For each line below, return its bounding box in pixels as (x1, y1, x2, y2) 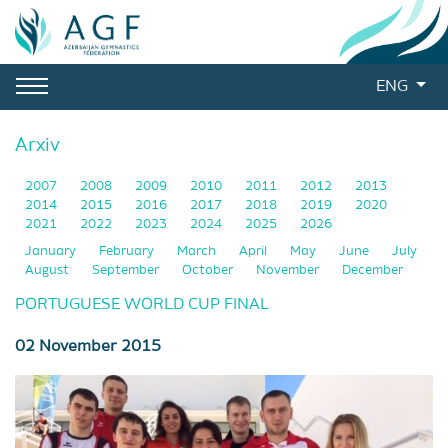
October (182, 264, 236, 277)
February (99, 245, 157, 258)
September (92, 264, 162, 277)
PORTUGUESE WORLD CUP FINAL (15, 297, 269, 313)
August (25, 264, 72, 277)
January (25, 245, 79, 258)
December (342, 264, 403, 277)
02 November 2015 (15, 339, 161, 355)
